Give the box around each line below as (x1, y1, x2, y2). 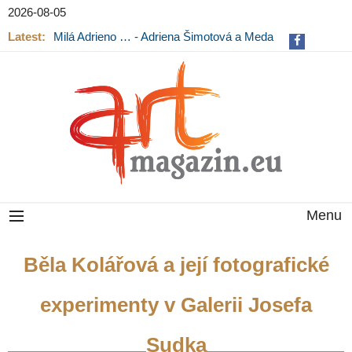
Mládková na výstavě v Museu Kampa (53, 43, 251, 57)
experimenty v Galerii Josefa (40, 293, 312, 317)
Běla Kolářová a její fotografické (23, 253, 329, 277)
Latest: (8, 30, 46, 43)
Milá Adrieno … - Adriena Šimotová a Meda (53, 30, 273, 43)
